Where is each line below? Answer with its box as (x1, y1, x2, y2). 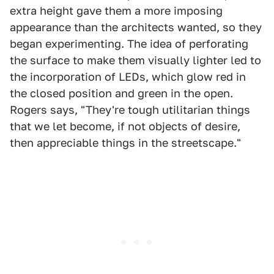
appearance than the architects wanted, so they (10, 21, 262, 34)
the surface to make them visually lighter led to (10, 54, 261, 67)
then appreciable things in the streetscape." (10, 136, 241, 149)
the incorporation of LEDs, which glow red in (10, 70, 246, 83)
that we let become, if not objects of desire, (10, 120, 240, 133)
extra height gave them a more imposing (10, 4, 223, 17)
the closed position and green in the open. (10, 87, 233, 100)
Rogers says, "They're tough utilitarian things (10, 103, 250, 116)
